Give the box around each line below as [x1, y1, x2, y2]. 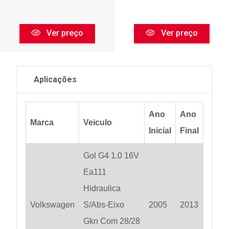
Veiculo [83, 118, 112, 127]
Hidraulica [83, 184, 121, 193]
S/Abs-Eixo [83, 200, 124, 210]
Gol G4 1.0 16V [83, 151, 139, 161]
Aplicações [34, 75, 77, 85]
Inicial [149, 126, 171, 135]
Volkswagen [30, 200, 75, 210]
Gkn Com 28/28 [83, 217, 140, 226]
